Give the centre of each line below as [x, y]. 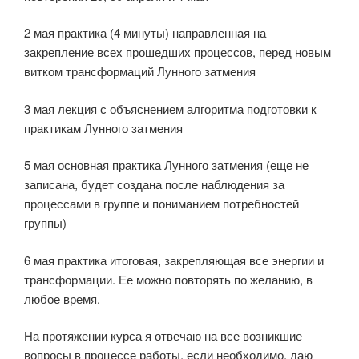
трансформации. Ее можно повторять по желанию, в [168, 279]
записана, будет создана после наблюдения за [154, 184]
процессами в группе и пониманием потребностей [161, 204]
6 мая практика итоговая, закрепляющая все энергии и [174, 260]
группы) [45, 223]
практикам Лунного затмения [103, 127]
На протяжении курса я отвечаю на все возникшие [163, 336]
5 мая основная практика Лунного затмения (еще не [166, 165]
